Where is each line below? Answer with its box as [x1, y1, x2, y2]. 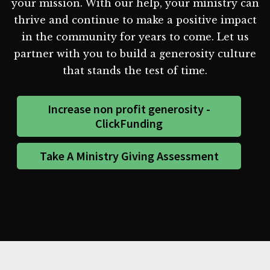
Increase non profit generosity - [48, 101, 211, 116]
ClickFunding [95, 115, 163, 131]
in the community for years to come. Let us [21, 30, 249, 43]
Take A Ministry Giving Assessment [39, 148, 219, 163]
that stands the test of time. [63, 64, 207, 77]
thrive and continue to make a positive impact [13, 13, 257, 26]
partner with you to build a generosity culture [14, 47, 256, 60]
